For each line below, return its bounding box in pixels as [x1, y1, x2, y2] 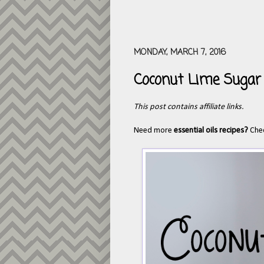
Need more [134, 126, 174, 136]
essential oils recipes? [174, 126, 250, 136]
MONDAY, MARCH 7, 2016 [134, 46, 226, 59]
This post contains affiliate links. [134, 103, 244, 112]
